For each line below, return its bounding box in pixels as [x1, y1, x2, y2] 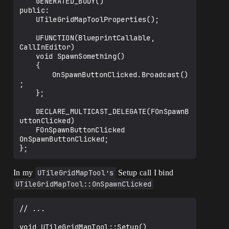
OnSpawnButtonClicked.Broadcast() [19, 70, 52, 79]
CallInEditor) [19, 42, 75, 52]
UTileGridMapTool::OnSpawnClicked [15, 179, 152, 189]
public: [19, 6, 50, 15]
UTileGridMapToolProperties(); [19, 15, 36, 24]
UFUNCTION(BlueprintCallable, [19, 33, 36, 42]
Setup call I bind [116, 168, 174, 177]
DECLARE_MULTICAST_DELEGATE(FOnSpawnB [19, 107, 36, 116]
